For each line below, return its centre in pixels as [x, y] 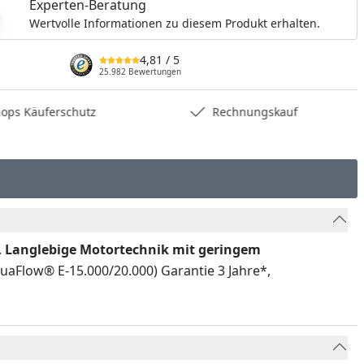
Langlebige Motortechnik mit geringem [131, 249]
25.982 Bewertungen [140, 71]
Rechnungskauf [254, 112]
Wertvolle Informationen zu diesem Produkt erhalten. [175, 23]
